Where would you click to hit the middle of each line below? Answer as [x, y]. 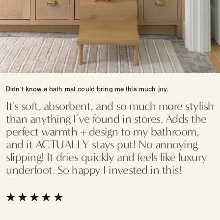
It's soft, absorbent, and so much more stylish [110, 106]
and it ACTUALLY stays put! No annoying [102, 145]
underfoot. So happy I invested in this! [94, 170]
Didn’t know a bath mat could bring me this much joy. [87, 90]
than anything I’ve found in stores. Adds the [106, 119]
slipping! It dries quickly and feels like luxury [107, 157]
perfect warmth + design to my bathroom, [103, 132]
